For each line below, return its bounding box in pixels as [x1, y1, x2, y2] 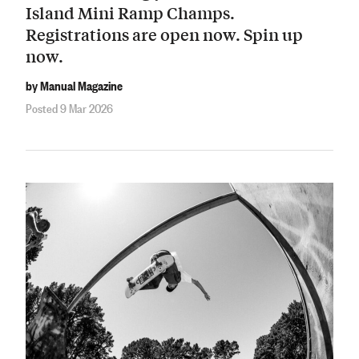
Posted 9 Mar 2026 [26, 99, 113, 117]
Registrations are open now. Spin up [26, 22, 303, 46]
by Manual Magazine [26, 76, 123, 95]
